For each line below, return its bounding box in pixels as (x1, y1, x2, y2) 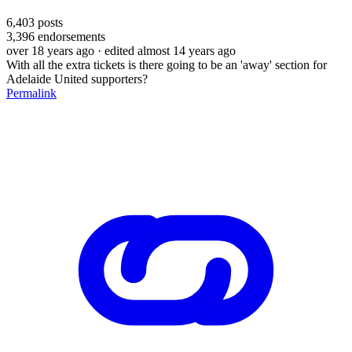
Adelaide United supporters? (6, 71, 148, 86)
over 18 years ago (6, 43, 94, 57)
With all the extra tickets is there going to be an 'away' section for (6, 57, 327, 71)
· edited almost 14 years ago (97, 43, 236, 57)
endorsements (35, 29, 105, 43)
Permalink (6, 86, 57, 100)
